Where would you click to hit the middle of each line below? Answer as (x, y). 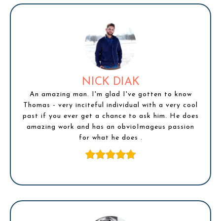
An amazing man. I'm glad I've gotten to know (110, 95)
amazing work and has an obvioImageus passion (110, 127)
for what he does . (110, 138)
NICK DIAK (110, 82)
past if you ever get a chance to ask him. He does (110, 116)
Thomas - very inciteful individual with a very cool (110, 106)
